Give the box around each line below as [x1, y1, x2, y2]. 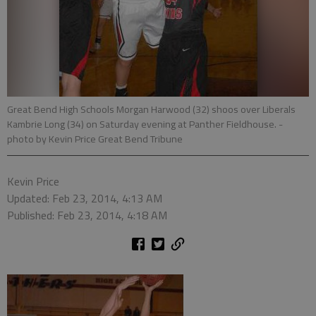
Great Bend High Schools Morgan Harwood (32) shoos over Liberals [7, 102, 296, 117]
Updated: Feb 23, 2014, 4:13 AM [7, 190, 162, 207]
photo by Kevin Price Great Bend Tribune [7, 131, 183, 147]
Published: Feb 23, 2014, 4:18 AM [7, 207, 167, 224]
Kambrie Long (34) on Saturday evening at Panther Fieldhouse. [7, 116, 279, 132]
